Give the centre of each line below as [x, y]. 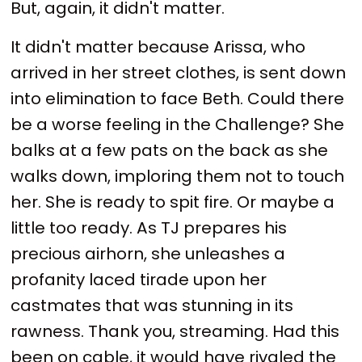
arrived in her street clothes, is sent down [179, 72]
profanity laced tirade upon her [139, 279]
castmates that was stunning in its [152, 305]
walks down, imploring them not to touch [178, 176]
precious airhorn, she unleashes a [148, 253]
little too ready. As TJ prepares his [149, 227]
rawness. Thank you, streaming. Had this [175, 331]
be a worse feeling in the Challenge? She [178, 124]
